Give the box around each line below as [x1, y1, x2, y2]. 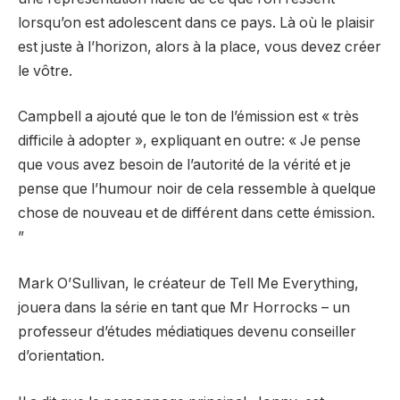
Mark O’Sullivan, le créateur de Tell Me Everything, [18, 275, 359, 293]
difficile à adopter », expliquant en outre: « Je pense [18, 132, 361, 150]
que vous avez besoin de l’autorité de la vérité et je [18, 156, 351, 174]
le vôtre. [18, 62, 72, 79]
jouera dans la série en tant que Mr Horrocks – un [18, 299, 350, 317]
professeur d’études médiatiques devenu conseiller [18, 323, 356, 341]
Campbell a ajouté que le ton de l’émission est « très [18, 108, 359, 126]
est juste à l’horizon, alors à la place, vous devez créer [18, 37, 381, 55]
